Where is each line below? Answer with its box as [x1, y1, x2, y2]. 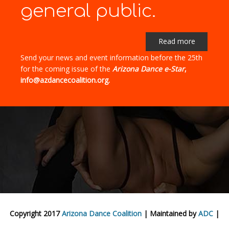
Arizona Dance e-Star [112, 64, 185, 74]
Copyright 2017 [10, 209, 62, 219]
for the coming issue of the [20, 64, 112, 74]
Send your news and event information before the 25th [20, 53, 202, 63]
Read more [158, 36, 195, 47]
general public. [20, 1, 156, 21]
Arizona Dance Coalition [62, 209, 142, 219]
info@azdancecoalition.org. [20, 75, 110, 85]
